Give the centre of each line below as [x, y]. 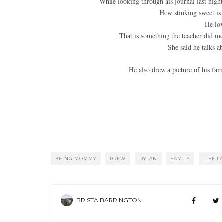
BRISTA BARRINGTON [109, 200]
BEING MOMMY [76, 158]
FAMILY [180, 158]
